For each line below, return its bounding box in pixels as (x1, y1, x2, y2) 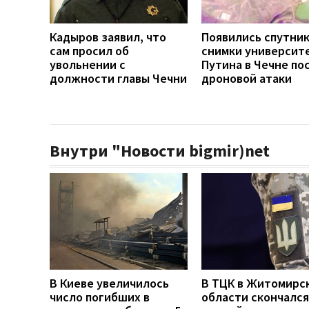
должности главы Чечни (50, 70, 187, 86)
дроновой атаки (201, 70, 292, 86)
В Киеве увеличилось (50, 275, 169, 291)
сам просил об (50, 42, 129, 59)
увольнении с (50, 56, 126, 72)
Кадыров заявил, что (50, 28, 166, 45)
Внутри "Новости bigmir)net (50, 139, 270, 161)
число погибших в (50, 288, 150, 305)
